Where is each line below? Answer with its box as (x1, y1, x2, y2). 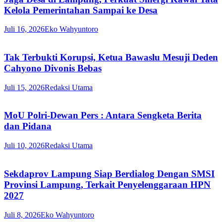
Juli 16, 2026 (4, 25, 45, 34)
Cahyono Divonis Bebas (4, 63, 102, 74)
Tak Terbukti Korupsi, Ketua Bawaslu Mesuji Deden (4, 52, 218, 63)
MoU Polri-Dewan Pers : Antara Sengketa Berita (4, 110, 202, 121)
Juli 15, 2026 (4, 83, 45, 92)
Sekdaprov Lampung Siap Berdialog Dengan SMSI (4, 168, 215, 179)
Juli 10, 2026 (4, 141, 45, 150)
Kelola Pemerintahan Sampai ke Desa (4, 4, 158, 15)
